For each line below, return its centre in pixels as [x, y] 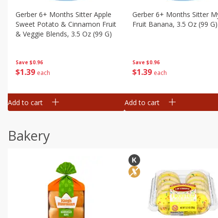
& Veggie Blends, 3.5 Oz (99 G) [64, 34]
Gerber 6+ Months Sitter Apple [64, 14]
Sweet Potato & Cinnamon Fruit [66, 24]
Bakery [29, 136]
